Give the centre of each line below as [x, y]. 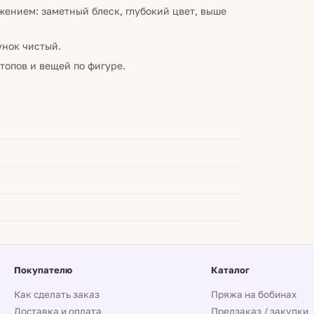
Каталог [231, 270]
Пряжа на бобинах [254, 294]
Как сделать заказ [57, 294]
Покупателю [43, 270]
